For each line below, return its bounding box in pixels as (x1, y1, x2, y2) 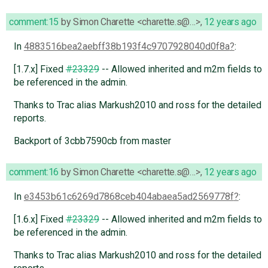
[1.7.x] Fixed (13, 63, 66, 75)
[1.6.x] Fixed (13, 214, 66, 226)
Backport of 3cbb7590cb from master (13, 135, 171, 147)
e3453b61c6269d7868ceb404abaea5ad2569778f (23, 191, 234, 203)
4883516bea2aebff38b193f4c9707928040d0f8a (23, 41, 230, 53)
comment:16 (9, 166, 59, 178)
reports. (13, 112, 46, 124)
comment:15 (9, 16, 59, 28)
